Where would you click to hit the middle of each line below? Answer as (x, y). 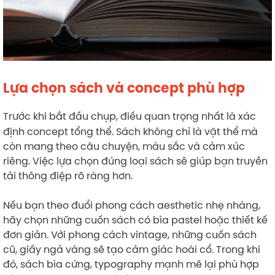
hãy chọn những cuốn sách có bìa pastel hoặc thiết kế (135, 219)
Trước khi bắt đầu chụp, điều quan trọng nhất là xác (130, 116)
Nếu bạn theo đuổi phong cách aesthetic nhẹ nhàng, (132, 205)
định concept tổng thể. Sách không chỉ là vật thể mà (130, 131)
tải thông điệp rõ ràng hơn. (68, 175)
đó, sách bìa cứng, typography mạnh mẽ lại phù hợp (131, 264)
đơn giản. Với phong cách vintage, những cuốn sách (130, 234)
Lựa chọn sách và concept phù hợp (124, 88)
